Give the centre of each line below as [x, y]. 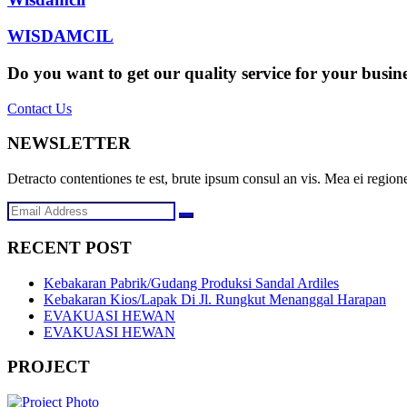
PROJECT [49, 367]
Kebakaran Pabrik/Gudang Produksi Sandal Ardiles [191, 283]
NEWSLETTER [69, 144]
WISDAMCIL [60, 36]
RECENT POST [69, 247]
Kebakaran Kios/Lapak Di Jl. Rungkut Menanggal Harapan [215, 299]
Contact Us [40, 108]
